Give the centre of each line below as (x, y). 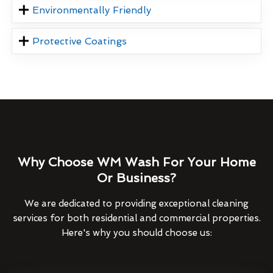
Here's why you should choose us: (136, 232)
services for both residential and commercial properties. (136, 218)
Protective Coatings (80, 41)
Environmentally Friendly (92, 10)
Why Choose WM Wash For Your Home (136, 162)
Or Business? (136, 178)
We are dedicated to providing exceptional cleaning (136, 203)
